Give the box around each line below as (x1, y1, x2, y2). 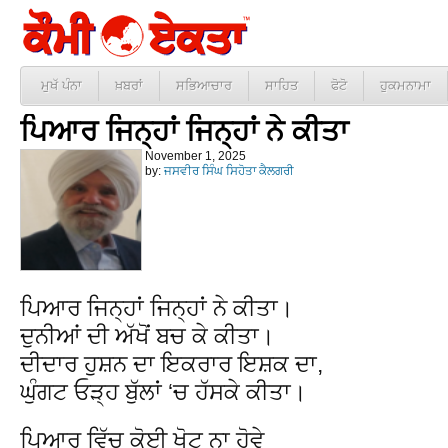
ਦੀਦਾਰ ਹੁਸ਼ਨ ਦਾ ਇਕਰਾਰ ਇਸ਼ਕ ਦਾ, (20, 350, 323, 377)
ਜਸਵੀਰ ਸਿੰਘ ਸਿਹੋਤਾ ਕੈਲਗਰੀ (164, 164, 294, 178)
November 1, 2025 (145, 149, 246, 163)
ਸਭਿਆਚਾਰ (176, 78, 232, 93)
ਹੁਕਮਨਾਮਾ (380, 78, 431, 93)
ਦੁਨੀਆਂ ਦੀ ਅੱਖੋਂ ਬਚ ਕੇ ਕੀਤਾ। (20, 322, 275, 349)
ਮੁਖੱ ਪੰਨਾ (41, 78, 82, 93)
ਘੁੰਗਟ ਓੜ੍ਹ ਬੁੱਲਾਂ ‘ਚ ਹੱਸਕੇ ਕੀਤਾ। (20, 378, 307, 405)
